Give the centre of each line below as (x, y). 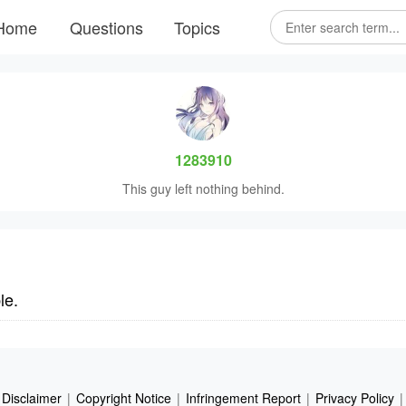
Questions (106, 27)
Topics (197, 27)
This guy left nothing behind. (203, 188)
